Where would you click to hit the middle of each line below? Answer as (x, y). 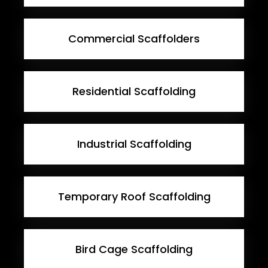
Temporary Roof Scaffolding (134, 197)
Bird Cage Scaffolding (134, 249)
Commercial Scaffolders (134, 39)
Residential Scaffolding (134, 92)
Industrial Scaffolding (134, 144)
